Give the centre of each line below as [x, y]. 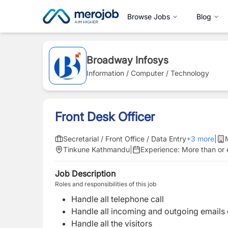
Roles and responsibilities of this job [106, 184]
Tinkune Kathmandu [96, 149]
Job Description [85, 174]
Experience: [161, 149]
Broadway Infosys [127, 60]
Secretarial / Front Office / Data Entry [125, 139]
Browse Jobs [149, 16]
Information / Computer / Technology [148, 73]
